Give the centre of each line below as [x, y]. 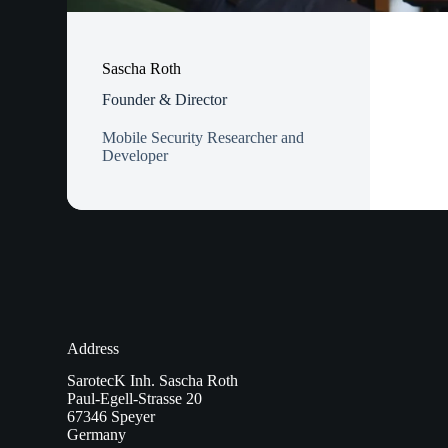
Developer [135, 155]
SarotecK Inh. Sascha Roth [153, 381]
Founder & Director [165, 99]
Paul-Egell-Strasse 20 [135, 399]
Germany [97, 435]
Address [93, 348]
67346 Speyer [111, 417]
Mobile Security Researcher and [203, 137]
